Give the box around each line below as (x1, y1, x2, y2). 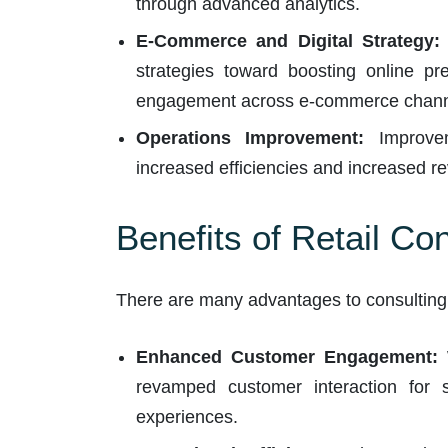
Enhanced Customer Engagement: (135, 346, 438, 367)
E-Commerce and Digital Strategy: (135, 30, 440, 51)
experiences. (135, 406, 238, 427)
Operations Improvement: (135, 127, 364, 148)
